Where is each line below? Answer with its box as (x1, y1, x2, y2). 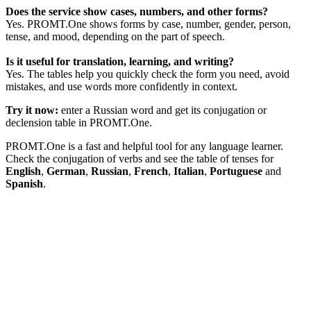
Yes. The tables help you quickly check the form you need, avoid (6, 68, 289, 81)
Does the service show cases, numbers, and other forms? (6, 6, 268, 18)
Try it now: (6, 104, 58, 117)
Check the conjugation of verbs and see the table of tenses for (6, 153, 274, 165)
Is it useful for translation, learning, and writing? (6, 56, 234, 68)
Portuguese (210, 165, 262, 178)
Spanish (6, 178, 43, 190)
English (6, 165, 41, 178)
